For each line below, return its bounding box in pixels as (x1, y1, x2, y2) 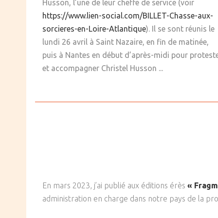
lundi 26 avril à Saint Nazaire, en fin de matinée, (42, 37, 209, 47)
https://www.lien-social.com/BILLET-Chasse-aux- (42, 11, 213, 20)
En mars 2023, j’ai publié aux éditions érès (42, 181, 187, 190)
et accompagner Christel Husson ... (42, 64, 163, 73)
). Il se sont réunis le (146, 24, 215, 34)
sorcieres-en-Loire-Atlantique (42, 24, 146, 34)
